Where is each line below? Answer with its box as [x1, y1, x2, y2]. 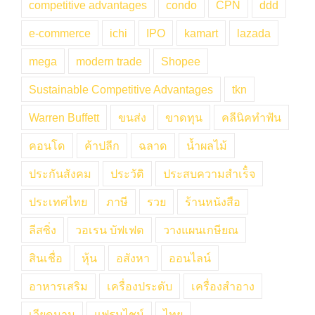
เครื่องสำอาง [191, 279, 255, 292]
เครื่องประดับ [107, 279, 172, 292]
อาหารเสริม [29, 279, 88, 292]
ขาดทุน [165, 110, 202, 124]
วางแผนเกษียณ [163, 223, 238, 236]
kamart [184, 26, 218, 39]
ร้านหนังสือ [185, 195, 240, 208]
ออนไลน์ [169, 251, 211, 264]
